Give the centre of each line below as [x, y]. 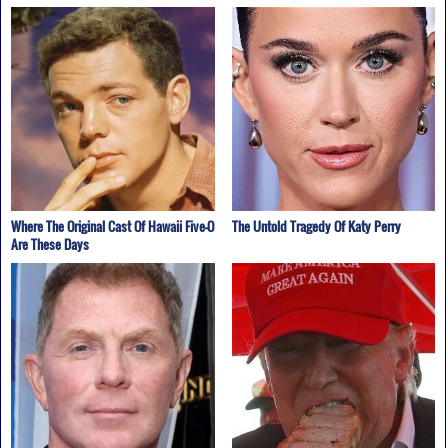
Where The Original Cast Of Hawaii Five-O [112, 225]
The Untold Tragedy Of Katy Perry [316, 225]
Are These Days [49, 243]
